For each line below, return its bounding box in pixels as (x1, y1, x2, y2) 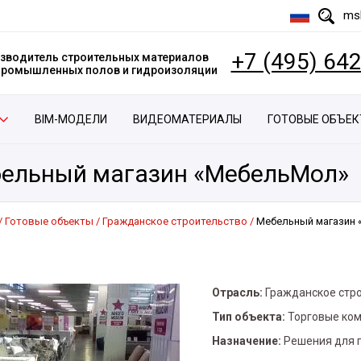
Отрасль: (212, 286, 263, 299)
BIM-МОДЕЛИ (34, 113, 107, 126)
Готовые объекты (5, 215, 93, 227)
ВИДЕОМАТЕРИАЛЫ (133, 113, 243, 126)
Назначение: (212, 334, 281, 347)
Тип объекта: (212, 310, 285, 323)
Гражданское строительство (102, 215, 247, 227)
